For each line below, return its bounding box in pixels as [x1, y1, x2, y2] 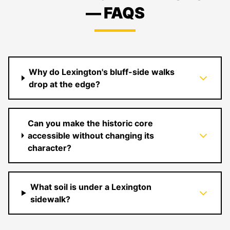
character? [28, 143, 72, 153]
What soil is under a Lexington [30, 182, 151, 192]
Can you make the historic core [28, 118, 154, 128]
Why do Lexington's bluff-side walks [29, 67, 175, 77]
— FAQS [86, 4, 144, 22]
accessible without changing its [28, 130, 155, 141]
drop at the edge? [29, 79, 101, 89]
